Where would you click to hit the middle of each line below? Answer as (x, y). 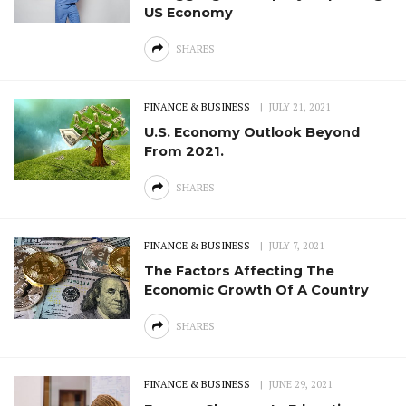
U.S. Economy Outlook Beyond (252, 133)
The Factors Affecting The (240, 271)
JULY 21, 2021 (300, 107)
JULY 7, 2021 (297, 246)
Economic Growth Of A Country (257, 290)
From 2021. (184, 152)
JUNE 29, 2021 (301, 385)
